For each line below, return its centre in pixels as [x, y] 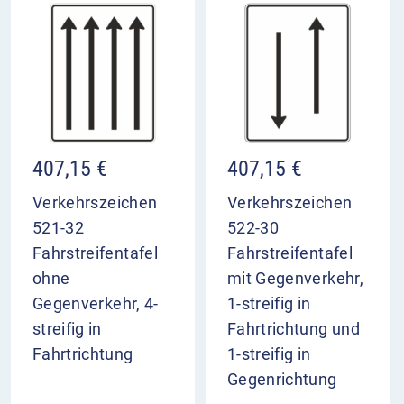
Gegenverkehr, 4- [96, 304]
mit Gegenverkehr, [295, 279]
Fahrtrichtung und [294, 329]
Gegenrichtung [282, 380]
